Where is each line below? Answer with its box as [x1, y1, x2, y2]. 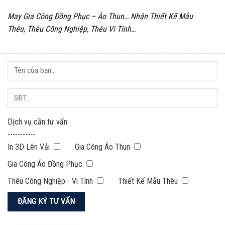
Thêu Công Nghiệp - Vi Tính [8, 176, 93, 186]
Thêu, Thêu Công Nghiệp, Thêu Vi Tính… [8, 24, 136, 34]
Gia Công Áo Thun [75, 142, 131, 152]
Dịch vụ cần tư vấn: [8, 117, 69, 127]
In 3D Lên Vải [8, 142, 50, 152]
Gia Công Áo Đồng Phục [8, 159, 82, 169]
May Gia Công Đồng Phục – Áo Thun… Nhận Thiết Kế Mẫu [8, 12, 193, 22]
